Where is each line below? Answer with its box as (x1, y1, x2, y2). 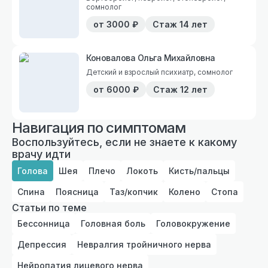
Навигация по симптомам (12, 118, 185, 136)
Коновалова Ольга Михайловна (86, 52, 215, 63)
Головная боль (81, 218, 145, 229)
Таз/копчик (109, 186, 158, 197)
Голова (17, 165, 48, 176)
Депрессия (17, 239, 66, 249)
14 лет (179, 19, 208, 29)
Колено (169, 186, 200, 197)
